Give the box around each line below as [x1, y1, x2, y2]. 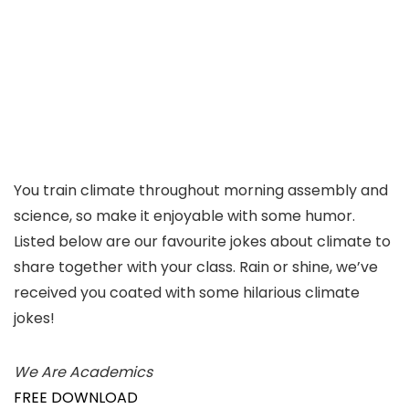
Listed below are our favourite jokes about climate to [14, 231, 391, 252]
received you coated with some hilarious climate [14, 282, 360, 303]
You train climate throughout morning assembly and [14, 180, 388, 201]
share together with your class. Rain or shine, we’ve [14, 257, 378, 278]
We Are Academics [14, 362, 152, 383]
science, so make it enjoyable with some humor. [14, 205, 355, 226]
